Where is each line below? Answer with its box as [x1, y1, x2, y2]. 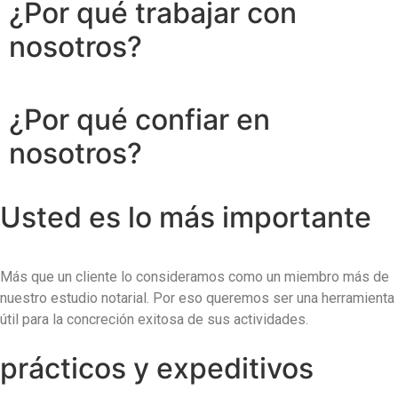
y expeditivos [133, 350, 314, 386]
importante [222, 200, 371, 235]
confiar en [135, 102, 270, 138]
